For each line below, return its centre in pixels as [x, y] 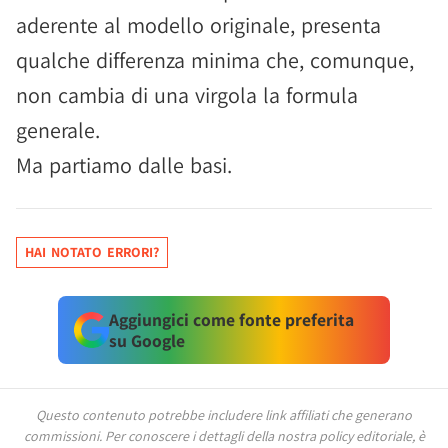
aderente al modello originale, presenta [198, 25]
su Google [146, 340]
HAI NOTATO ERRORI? [92, 252]
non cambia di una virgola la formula [187, 95]
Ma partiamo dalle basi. [124, 165]
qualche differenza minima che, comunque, [215, 60]
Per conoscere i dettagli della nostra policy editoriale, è [264, 436]
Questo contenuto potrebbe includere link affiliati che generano [224, 415]
